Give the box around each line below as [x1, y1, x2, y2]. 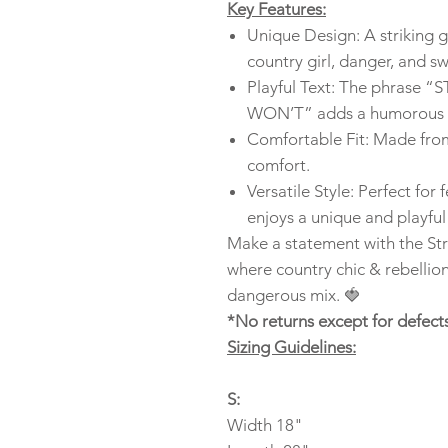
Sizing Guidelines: [227, 337, 356, 357]
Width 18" [227, 415, 303, 435]
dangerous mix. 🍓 [227, 285, 361, 305]
